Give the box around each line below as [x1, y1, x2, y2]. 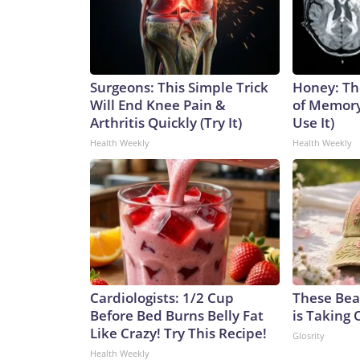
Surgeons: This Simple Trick [90, 78, 268, 97]
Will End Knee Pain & [90, 96, 226, 115]
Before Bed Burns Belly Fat [90, 306, 264, 325]
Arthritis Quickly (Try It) [90, 113, 242, 133]
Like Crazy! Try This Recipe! [90, 324, 267, 343]
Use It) [292, 113, 334, 133]
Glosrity [292, 329, 325, 342]
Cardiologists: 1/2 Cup [90, 288, 234, 308]
